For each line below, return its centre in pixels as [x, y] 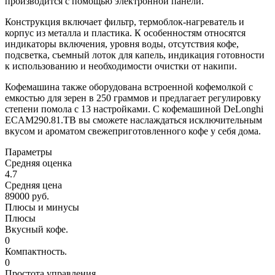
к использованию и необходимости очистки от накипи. [121, 66]
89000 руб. [27, 196]
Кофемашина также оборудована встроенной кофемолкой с [129, 87]
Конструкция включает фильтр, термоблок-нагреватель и [125, 21]
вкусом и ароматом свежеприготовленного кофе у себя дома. [133, 131]
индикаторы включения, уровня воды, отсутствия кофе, [122, 44]
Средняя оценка [38, 163]
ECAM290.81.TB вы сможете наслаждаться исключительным [134, 120]
